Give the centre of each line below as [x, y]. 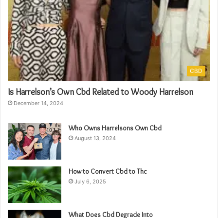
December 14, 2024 [38, 103]
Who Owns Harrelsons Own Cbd [115, 128]
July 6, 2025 [90, 182]
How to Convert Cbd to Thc [108, 172]
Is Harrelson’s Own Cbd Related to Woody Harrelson [100, 92]
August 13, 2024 [95, 138]
